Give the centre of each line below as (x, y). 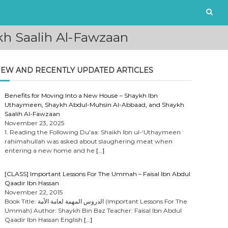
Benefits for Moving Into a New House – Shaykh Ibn (81, 95)
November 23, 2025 (35, 123)
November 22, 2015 (34, 192)
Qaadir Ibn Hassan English (45, 220)
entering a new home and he (51, 150)
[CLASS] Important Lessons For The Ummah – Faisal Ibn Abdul (98, 174)
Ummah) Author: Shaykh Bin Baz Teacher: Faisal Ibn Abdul (93, 210)
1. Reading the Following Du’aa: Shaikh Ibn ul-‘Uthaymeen (93, 132)
